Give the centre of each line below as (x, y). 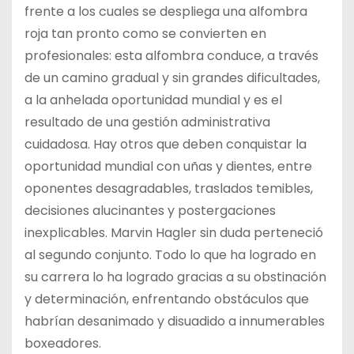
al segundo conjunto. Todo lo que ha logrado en (170, 254)
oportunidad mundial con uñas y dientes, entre (168, 166)
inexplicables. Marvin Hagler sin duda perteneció (174, 232)
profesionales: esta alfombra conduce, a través (171, 55)
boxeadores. (63, 343)
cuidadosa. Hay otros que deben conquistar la (166, 144)
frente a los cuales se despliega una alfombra (166, 11)
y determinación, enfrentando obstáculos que (167, 299)
